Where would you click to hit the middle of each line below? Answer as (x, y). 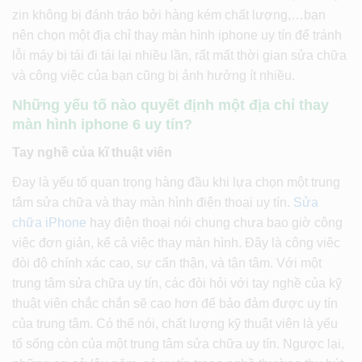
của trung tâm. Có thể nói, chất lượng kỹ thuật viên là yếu (175, 323)
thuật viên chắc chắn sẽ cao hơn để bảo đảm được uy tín (175, 303)
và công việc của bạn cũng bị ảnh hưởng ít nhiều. (154, 75)
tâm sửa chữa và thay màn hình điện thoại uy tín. (153, 202)
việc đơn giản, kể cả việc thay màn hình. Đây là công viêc (176, 242)
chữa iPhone (49, 222)
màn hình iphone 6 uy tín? (102, 124)
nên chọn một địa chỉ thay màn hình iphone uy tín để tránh (177, 35)
